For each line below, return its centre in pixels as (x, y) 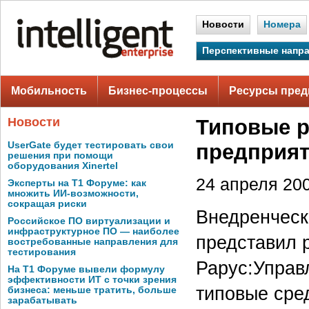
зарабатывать (42, 300)
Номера (282, 24)
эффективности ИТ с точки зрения (92, 280)
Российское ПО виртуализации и (89, 221)
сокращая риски (47, 204)
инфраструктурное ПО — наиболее (93, 231)
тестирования (42, 252)
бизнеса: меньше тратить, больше (92, 290)
